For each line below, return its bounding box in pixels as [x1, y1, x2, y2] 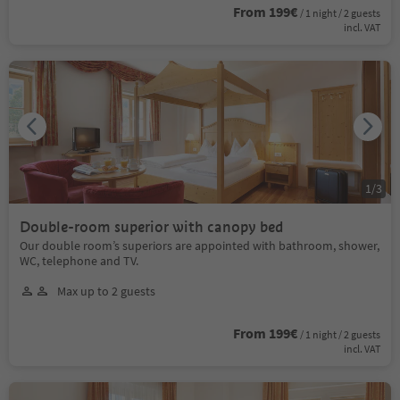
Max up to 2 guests [57, 282, 155, 299]
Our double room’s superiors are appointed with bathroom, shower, [20, 237, 379, 254]
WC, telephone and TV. [20, 252, 138, 269]
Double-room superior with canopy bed [20, 217, 283, 237]
